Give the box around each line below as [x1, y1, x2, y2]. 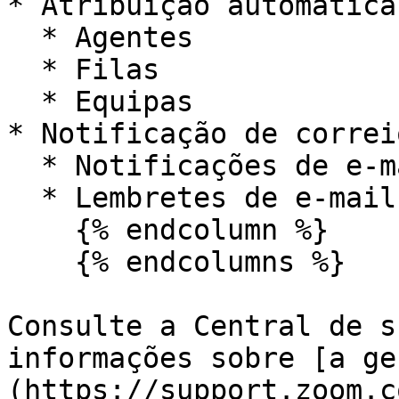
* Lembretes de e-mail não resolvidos [7, 182, 41, 214]
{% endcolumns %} [7, 246, 75, 278]
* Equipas [7, 85, 41, 118]
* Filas [7, 53, 41, 85]
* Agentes [7, 21, 41, 53]
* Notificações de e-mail [7, 150, 41, 182]
